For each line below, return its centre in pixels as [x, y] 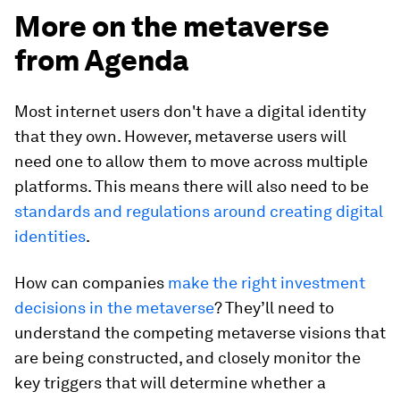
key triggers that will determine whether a [170, 382]
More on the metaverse [172, 26]
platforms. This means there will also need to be [192, 186]
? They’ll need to [274, 307]
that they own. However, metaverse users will [180, 136]
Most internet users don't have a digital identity [190, 111]
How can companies [91, 282]
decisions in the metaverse [114, 307]
